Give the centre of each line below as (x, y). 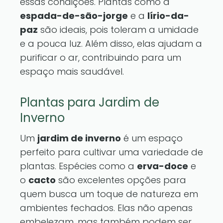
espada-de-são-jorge (74, 16)
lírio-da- (168, 16)
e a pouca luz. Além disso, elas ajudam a (111, 44)
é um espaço (152, 138)
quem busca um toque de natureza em (109, 194)
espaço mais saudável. (72, 71)
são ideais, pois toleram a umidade (118, 30)
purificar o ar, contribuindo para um (101, 57)
